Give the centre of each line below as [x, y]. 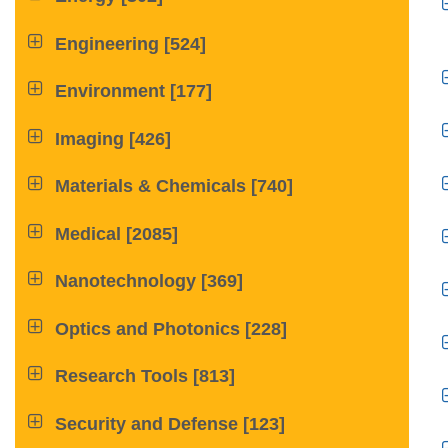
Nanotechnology [126, 281]
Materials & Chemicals [151, 186]
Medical [88, 233]
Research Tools [122, 376]
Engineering [107, 43]
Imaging [90, 138]
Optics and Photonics [148, 328]
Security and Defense [147, 423]
